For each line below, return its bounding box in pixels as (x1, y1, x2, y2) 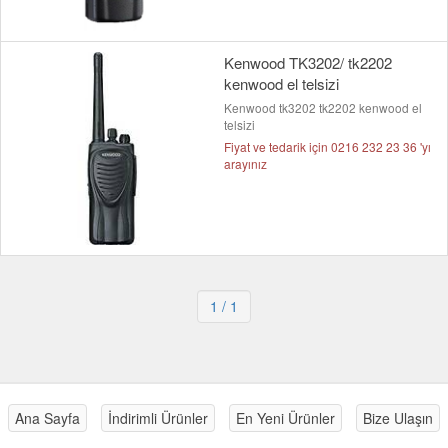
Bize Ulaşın (363, 408, 433, 429)
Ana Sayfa (15, 408, 80, 429)
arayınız (224, 155, 267, 173)
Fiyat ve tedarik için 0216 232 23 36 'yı (224, 138, 431, 156)
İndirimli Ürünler (108, 408, 208, 429)
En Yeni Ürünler (236, 408, 335, 429)
